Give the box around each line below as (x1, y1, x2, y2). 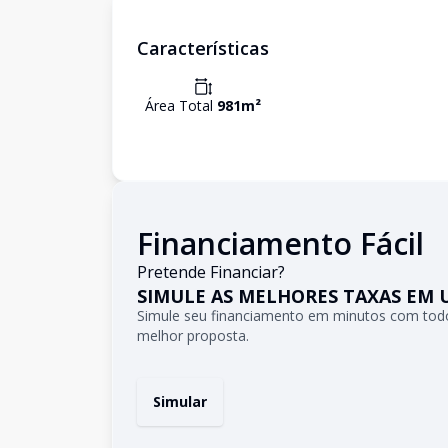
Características (137, 36, 269, 60)
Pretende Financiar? (137, 261, 285, 283)
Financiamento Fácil (137, 223, 424, 264)
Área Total (145, 96, 217, 115)
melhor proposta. (137, 326, 249, 345)
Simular (153, 392, 207, 411)
